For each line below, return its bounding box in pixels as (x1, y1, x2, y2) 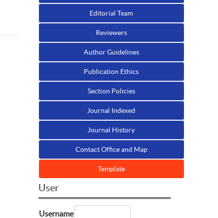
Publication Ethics (84, 67, 139, 75)
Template (97, 164, 125, 173)
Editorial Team (90, 9, 133, 17)
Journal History (88, 126, 135, 134)
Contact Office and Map (75, 145, 147, 153)
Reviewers (95, 28, 127, 36)
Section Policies (87, 87, 135, 95)
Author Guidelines (83, 48, 139, 56)
